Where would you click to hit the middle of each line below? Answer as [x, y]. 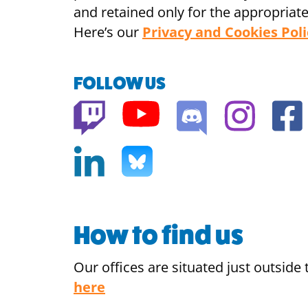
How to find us [158, 235]
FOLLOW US [120, 83]
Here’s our [108, 32]
